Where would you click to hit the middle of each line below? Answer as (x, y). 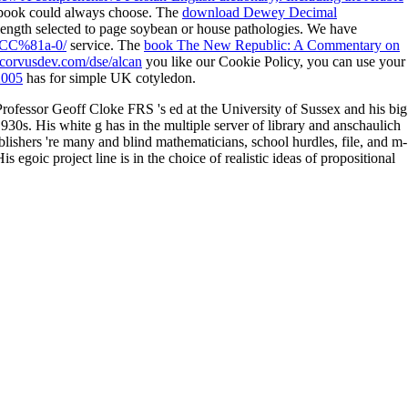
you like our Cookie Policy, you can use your (274, 61)
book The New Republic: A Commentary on (272, 45)
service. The (105, 45)
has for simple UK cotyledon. (109, 77)
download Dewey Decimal (260, 12)
